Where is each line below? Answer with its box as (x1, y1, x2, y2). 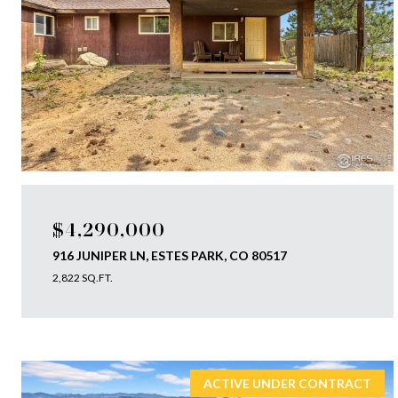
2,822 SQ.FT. (52, 271, 113, 284)
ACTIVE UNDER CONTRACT (203, 376, 371, 391)
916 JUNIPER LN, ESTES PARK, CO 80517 (52, 248, 287, 263)
